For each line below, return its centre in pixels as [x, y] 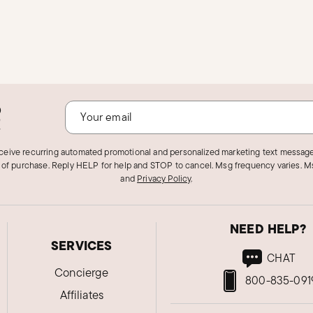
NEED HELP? [268, 229]
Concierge [82, 272]
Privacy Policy [164, 179]
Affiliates [82, 295]
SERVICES [82, 246]
